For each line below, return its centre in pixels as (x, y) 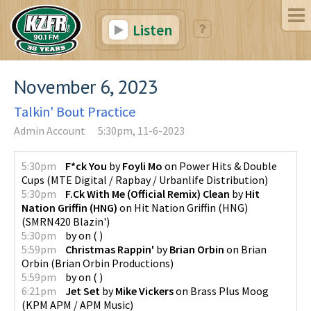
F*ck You (86, 166)
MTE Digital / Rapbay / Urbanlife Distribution (158, 179)
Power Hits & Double (228, 166)
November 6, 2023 (86, 86)
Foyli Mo (142, 166)
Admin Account (50, 130)
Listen (151, 30)
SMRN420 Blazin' (66, 221)
